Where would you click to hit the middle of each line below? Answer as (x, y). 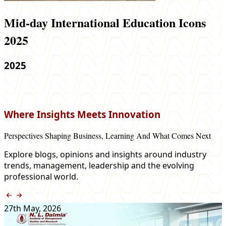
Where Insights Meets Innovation (82, 115)
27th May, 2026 (33, 209)
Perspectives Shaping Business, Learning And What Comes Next (107, 136)
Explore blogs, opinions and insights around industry (105, 155)
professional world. (41, 177)
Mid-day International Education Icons (105, 22)
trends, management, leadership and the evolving (99, 166)
